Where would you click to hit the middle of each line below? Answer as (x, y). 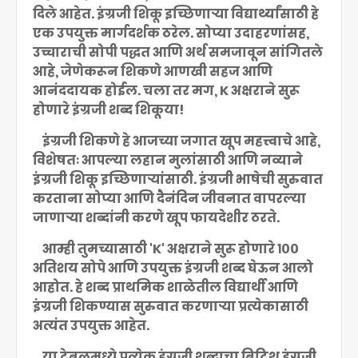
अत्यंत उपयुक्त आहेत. (91, 326)
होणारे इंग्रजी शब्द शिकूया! (109, 110)
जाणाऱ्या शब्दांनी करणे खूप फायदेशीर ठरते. (156, 218)
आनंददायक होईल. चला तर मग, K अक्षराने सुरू (166, 91)
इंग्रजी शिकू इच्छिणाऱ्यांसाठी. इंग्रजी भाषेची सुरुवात (178, 179)
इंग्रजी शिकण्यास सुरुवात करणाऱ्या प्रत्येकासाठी (171, 306)
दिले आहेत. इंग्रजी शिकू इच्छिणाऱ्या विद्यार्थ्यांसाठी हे (176, 14)
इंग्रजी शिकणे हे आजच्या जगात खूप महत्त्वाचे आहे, (177, 141)
